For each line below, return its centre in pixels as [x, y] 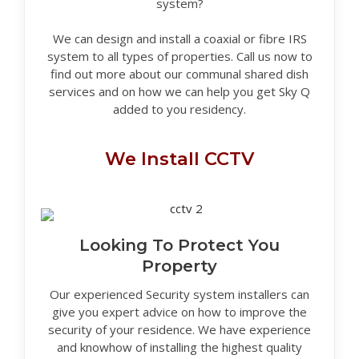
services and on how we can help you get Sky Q [179, 91]
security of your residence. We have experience [179, 329]
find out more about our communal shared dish [179, 73]
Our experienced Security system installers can [179, 294]
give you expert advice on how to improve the [179, 311]
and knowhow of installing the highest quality [179, 347]
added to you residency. [179, 109]
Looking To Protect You [179, 244]
